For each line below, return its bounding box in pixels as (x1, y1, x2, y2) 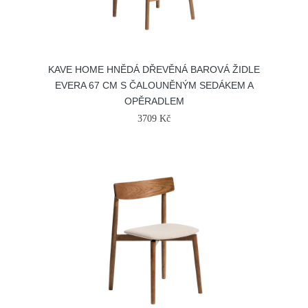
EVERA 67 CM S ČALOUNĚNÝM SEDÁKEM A (54, 80, 254, 91)
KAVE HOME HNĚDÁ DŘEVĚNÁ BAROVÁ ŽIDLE (48, 64, 260, 75)
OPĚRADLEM (124, 96, 184, 107)
